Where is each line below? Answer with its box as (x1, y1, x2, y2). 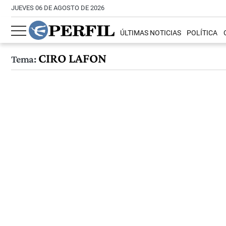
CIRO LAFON (35, 51, 106, 66)
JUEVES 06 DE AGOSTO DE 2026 (11, 4, 104, 12)
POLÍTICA (187, 29, 218, 38)
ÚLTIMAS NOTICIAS (120, 29, 182, 38)
